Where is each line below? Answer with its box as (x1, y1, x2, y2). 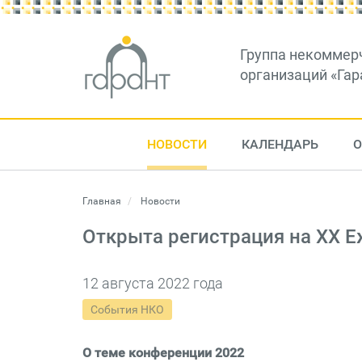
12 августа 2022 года (82, 275, 223, 292)
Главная (82, 196, 121, 207)
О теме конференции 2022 (82, 345, 244, 360)
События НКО (90, 303, 164, 316)
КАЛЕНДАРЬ (241, 137, 318, 152)
